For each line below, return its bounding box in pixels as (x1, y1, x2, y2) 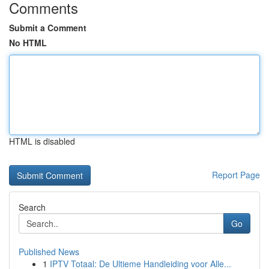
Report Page (212, 169, 260, 181)
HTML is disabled (9, 135, 75, 147)
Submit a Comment (9, 22, 86, 34)
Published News (19, 246, 79, 258)
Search (19, 201, 46, 213)
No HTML (9, 37, 47, 49)
